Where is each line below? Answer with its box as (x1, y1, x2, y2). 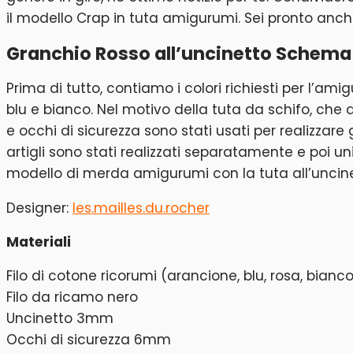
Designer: (6, 198, 72, 217)
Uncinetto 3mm (6, 308, 113, 328)
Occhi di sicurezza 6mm (6, 329, 171, 349)
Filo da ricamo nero (6, 287, 138, 307)
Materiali (6, 232, 71, 252)
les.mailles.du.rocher (72, 198, 210, 217)
